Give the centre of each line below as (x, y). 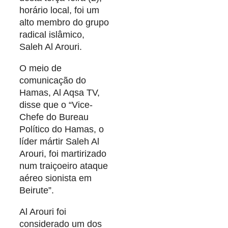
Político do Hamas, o (62, 130)
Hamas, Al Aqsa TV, (60, 93)
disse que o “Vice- (56, 105)
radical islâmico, (52, 35)
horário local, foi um (59, 10)
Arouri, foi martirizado (63, 154)
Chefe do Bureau (54, 117)
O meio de (40, 68)
